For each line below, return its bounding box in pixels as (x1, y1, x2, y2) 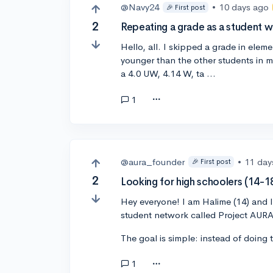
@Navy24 (121, 1, 160, 13)
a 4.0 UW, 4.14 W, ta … (121, 68, 216, 80)
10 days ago (219, 1, 269, 13)
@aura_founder (121, 155, 185, 168)
